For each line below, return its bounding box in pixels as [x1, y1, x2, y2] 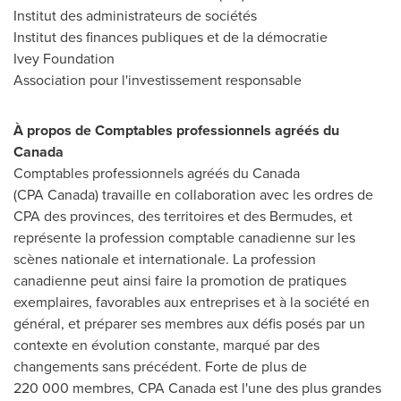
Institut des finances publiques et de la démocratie [13, 27, 328, 47]
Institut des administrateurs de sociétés [13, 5, 257, 26]
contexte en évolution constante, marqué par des [13, 335, 320, 355]
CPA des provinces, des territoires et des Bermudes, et [13, 206, 353, 226]
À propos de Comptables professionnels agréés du [13, 120, 339, 141]
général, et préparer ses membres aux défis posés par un [13, 313, 365, 334]
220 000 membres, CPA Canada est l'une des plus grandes [13, 378, 381, 398]
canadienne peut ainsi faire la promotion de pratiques [13, 270, 346, 291]
